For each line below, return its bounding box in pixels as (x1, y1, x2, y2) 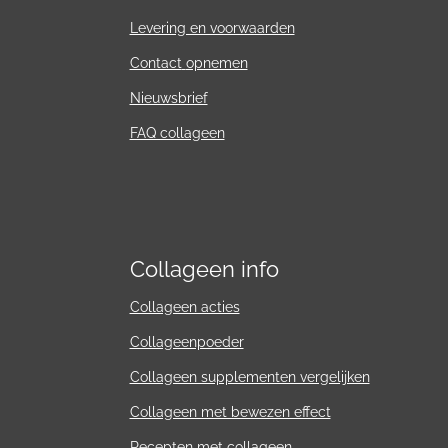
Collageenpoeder (129, 334, 244, 351)
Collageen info (129, 256, 279, 283)
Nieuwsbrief (129, 90, 208, 107)
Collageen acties (129, 299, 240, 316)
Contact (129, 55, 182, 72)
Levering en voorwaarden (129, 20, 295, 37)
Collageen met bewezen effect (129, 404, 331, 421)
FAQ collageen (129, 125, 225, 142)
